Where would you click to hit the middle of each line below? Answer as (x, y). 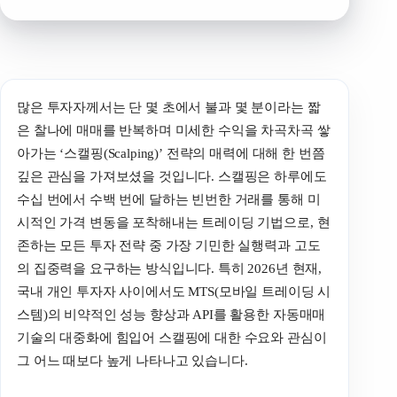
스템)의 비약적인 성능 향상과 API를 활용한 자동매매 (171, 315)
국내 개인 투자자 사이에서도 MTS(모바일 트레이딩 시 (174, 292)
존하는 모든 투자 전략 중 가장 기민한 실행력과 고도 (169, 246)
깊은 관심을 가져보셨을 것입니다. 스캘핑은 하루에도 (172, 177)
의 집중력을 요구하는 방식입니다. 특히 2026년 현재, (170, 269)
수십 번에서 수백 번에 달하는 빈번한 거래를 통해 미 (169, 200)
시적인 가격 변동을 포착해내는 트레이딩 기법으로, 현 (174, 223)
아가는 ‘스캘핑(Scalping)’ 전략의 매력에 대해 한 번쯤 (171, 154)
